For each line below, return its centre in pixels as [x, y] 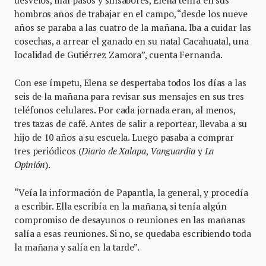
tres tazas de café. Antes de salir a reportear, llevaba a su [131, 123]
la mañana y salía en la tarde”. [77, 247]
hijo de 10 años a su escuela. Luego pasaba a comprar [124, 137]
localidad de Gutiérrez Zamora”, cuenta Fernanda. [118, 54]
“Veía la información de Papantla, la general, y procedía [131, 192]
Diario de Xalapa [114, 151]
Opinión [30, 164]
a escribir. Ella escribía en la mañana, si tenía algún [121, 206]
